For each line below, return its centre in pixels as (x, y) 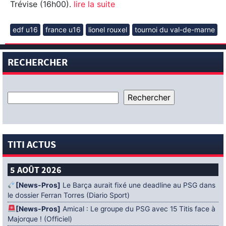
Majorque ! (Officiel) (40, 219)
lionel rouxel (108, 29)
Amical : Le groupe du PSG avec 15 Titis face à (138, 209)
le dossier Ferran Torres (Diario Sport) (69, 195)
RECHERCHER (38, 63)
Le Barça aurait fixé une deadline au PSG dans (138, 185)
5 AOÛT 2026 (36, 171)
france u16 (63, 29)
